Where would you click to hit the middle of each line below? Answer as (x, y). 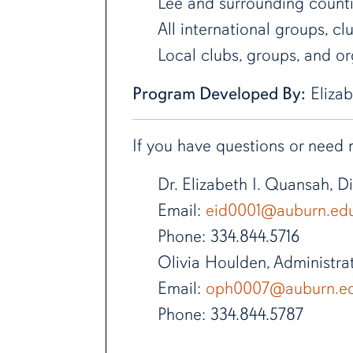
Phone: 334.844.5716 (228, 236)
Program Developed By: (219, 94)
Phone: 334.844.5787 (230, 314)
